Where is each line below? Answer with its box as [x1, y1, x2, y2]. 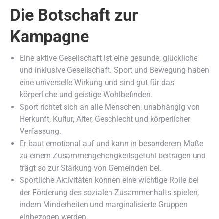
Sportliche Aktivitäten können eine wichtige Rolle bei [20, 175, 198, 185]
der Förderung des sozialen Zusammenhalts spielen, [20, 187, 199, 197]
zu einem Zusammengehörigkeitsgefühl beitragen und [20, 151, 206, 160]
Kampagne [10, 26, 89, 46]
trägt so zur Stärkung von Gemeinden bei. [20, 163, 162, 173]
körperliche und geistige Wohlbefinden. [20, 89, 153, 99]
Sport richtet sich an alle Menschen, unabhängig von [20, 102, 200, 111]
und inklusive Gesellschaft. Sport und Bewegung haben [20, 65, 209, 75]
